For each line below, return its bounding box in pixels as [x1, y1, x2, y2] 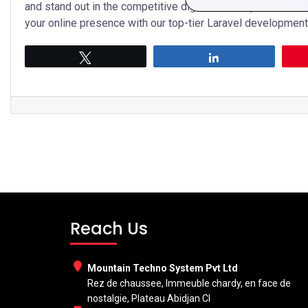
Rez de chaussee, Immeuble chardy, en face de [87, 277, 291, 289]
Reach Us [70, 217, 148, 240]
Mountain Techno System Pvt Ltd [87, 262, 238, 274]
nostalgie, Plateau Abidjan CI [87, 292, 210, 304]
